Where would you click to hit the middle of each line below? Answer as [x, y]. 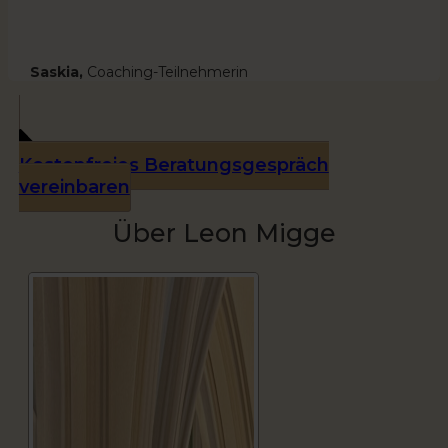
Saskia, [57, 72]
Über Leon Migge [224, 233]
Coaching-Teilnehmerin [166, 72]
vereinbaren [74, 187]
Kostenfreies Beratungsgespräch [173, 165]
